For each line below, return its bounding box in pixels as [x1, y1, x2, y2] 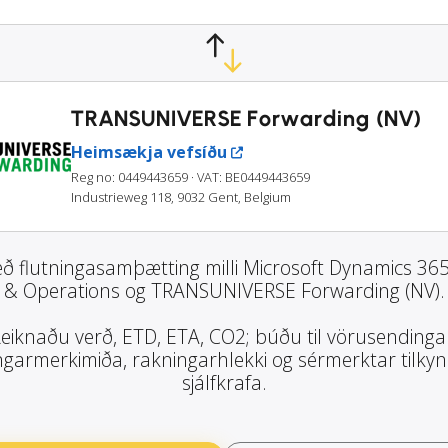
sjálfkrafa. [181, 369, 267, 397]
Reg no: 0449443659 [71, 168, 188, 187]
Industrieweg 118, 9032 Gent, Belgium [71, 188, 291, 207]
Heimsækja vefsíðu [71, 141, 227, 164]
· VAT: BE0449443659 [191, 168, 310, 187]
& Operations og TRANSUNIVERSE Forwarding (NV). [3, 277, 445, 305]
